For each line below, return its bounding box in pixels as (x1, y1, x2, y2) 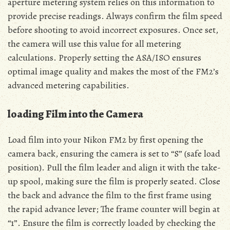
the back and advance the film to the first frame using (8, 188, 212, 201)
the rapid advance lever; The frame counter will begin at (8, 202, 220, 215)
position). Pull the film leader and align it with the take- (8, 161, 221, 174)
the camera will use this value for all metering (8, 37, 181, 50)
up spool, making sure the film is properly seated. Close (8, 175, 220, 187)
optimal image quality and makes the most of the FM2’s (8, 65, 219, 78)
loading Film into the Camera (8, 106, 143, 121)
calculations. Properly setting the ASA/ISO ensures (8, 51, 201, 64)
